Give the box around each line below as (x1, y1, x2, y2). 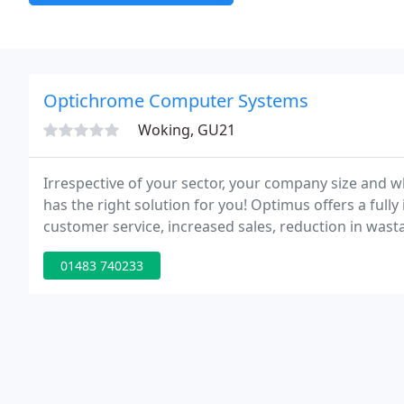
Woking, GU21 (138, 120, 235, 140)
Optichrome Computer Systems (43, 88, 308, 113)
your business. (43, 238, 142, 258)
